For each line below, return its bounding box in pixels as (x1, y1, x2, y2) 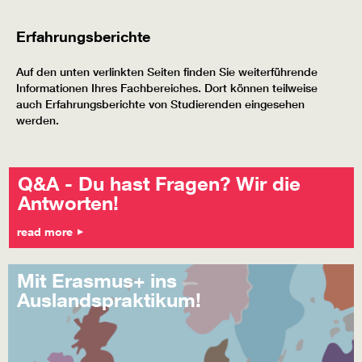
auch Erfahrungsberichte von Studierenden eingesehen (16, 97, 305, 112)
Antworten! (18, 191, 119, 215)
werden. (16, 113, 59, 128)
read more (17, 225, 76, 239)
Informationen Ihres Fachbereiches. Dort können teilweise (16, 81, 318, 96)
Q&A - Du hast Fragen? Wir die (18, 171, 301, 196)
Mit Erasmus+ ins (17, 268, 177, 293)
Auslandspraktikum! (17, 288, 201, 312)
